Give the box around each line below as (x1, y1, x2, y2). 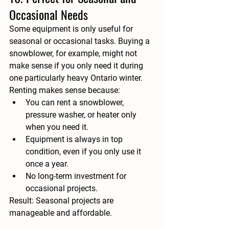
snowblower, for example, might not (9, 49, 139, 59)
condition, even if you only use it (26, 147, 143, 157)
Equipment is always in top (26, 134, 125, 145)
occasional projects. (26, 184, 98, 194)
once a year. (26, 159, 68, 169)
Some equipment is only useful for (9, 24, 135, 34)
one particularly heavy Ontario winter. (9, 73, 145, 83)
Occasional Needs (9, 5, 88, 24)
